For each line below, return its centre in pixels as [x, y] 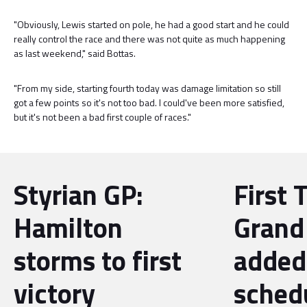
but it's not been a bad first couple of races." [102, 117]
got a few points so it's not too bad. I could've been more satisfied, [149, 102]
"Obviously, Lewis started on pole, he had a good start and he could [151, 24]
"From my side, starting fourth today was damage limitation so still [147, 88]
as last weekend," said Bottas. [75, 53]
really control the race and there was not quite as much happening [149, 39]
